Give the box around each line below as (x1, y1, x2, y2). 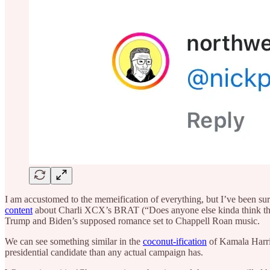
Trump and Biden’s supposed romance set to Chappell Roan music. (5, 215, 260, 226)
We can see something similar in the (5, 236, 143, 246)
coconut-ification (143, 236, 207, 246)
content (5, 204, 33, 215)
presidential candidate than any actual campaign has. (5, 246, 206, 257)
